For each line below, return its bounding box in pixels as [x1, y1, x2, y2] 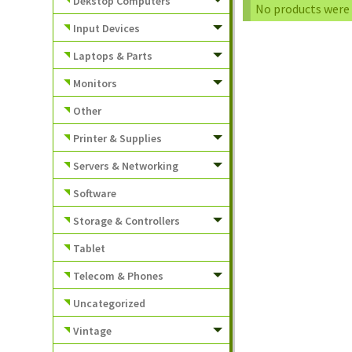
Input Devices [73, 20, 141, 35]
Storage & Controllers [73, 213, 181, 228]
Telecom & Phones [73, 268, 164, 283]
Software [73, 185, 117, 200]
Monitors [73, 75, 118, 90]
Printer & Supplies [73, 130, 163, 145]
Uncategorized [73, 295, 146, 310]
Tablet [73, 240, 106, 255]
